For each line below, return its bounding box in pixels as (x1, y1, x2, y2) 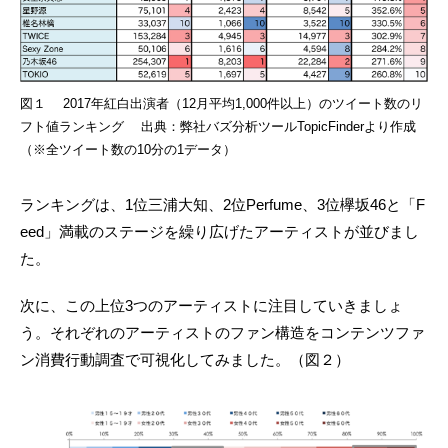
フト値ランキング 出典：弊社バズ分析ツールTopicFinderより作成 (20, 118, 416, 134)
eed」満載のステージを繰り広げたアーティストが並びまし (20, 222, 419, 240)
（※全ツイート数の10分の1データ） (20, 141, 236, 157)
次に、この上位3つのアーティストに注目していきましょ (20, 296, 403, 314)
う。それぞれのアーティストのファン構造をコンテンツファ (20, 323, 425, 341)
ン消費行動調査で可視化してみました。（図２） (20, 350, 350, 368)
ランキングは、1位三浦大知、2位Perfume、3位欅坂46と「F (20, 195, 425, 213)
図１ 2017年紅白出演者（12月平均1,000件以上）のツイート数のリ (20, 95, 423, 111)
